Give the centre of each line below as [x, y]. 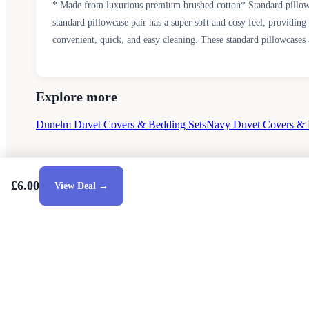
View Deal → [81, 186]
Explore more [77, 97]
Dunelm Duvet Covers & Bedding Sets [121, 124]
